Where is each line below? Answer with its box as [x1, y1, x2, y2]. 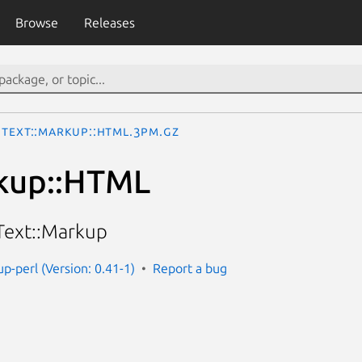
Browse [15, 15, 58, 30]
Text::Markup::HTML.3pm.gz [2, 124, 179, 138]
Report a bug [153, 260, 227, 276]
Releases [83, 15, 135, 30]
